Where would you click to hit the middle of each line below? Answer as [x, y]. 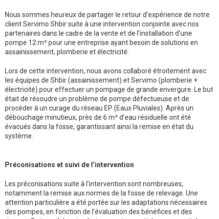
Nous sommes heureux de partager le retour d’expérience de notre [107, 15]
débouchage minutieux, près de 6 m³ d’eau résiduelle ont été [98, 118]
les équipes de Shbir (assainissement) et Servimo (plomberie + [101, 80]
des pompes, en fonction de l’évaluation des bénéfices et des [99, 212]
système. [19, 136]
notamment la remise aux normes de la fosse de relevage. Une [101, 193]
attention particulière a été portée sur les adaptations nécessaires [106, 203]
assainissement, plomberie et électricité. [67, 52]
